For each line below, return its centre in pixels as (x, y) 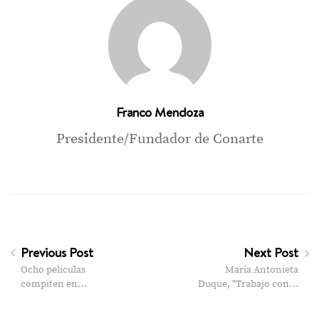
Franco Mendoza (159, 112)
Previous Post (56, 252)
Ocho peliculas (53, 270)
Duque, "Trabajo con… (248, 284)
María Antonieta (262, 270)
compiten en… (54, 284)
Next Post (272, 252)
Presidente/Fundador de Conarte (159, 140)
